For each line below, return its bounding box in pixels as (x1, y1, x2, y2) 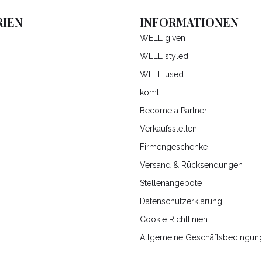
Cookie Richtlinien (140, 215, 208, 225)
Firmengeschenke (140, 142, 208, 152)
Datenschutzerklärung (140, 196, 222, 206)
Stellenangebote (140, 178, 202, 188)
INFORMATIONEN (140, 15, 239, 30)
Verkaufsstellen (140, 124, 197, 134)
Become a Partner (140, 106, 207, 116)
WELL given (140, 33, 185, 43)
